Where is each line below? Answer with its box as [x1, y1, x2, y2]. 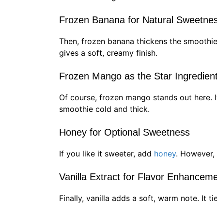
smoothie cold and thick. [59, 104, 150, 114]
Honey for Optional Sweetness [59, 127, 190, 138]
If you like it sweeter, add [59, 149, 154, 159]
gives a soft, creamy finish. [59, 48, 157, 58]
